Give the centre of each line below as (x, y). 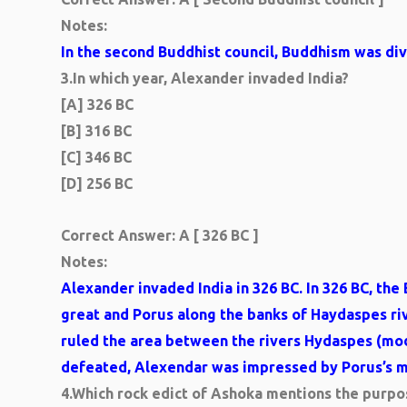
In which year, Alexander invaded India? (211, 78)
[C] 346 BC (96, 157)
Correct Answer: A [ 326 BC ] (160, 235)
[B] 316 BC (96, 131)
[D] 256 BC (97, 184)
